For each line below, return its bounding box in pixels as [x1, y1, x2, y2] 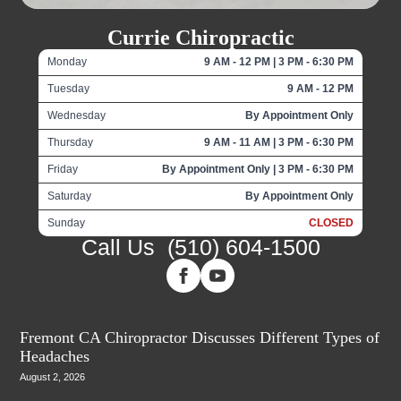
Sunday [47, 216, 85, 229]
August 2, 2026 [20, 371, 86, 382]
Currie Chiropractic [107, 25, 294, 49]
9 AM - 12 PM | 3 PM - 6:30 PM [204, 55, 354, 68]
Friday [47, 162, 78, 175]
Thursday [47, 135, 93, 149]
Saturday [47, 189, 91, 202]
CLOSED [309, 216, 354, 229]
